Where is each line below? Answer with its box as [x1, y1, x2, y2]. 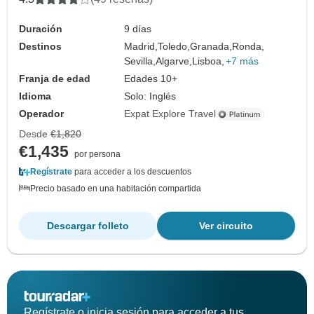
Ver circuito [199, 220, 253, 232]
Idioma [19, 90, 51, 102]
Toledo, [158, 41, 191, 53]
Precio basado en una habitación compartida [30, 184, 201, 194]
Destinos [19, 41, 62, 53]
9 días [124, 23, 152, 35]
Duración [19, 23, 62, 35]
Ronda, [232, 41, 265, 53]
